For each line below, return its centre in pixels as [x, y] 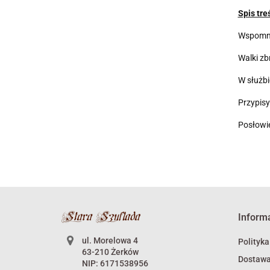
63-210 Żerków [110, 252]
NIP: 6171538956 [115, 264]
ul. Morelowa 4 [110, 241]
